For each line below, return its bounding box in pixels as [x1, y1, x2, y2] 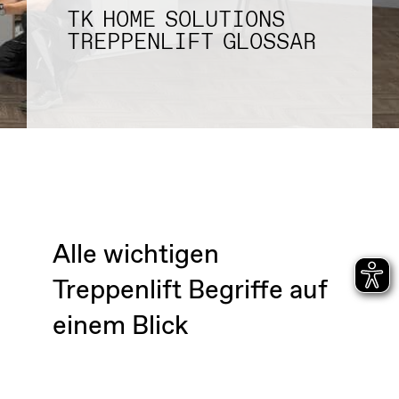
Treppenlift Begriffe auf [52, 273, 327, 308]
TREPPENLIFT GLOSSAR [66, 28, 316, 58]
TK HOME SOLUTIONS [66, 5, 285, 36]
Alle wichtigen [52, 237, 219, 273]
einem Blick [52, 308, 188, 344]
